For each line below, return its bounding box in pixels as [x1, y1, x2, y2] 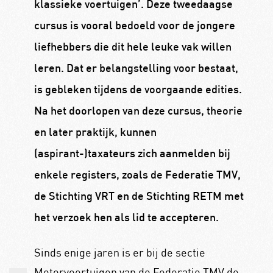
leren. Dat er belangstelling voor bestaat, [34, 64, 238, 75]
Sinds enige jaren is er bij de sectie [34, 245, 205, 259]
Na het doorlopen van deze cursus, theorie [34, 107, 243, 118]
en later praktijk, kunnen [34, 128, 157, 139]
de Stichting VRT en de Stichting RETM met [34, 192, 244, 203]
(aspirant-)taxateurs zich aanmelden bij [34, 149, 230, 160]
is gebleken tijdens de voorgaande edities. [34, 85, 242, 96]
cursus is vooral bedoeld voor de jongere [34, 21, 235, 32]
